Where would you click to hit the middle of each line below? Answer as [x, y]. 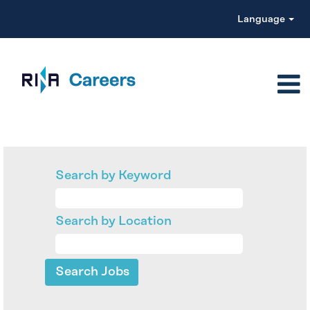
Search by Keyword [113, 176]
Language [262, 19]
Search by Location [113, 221]
